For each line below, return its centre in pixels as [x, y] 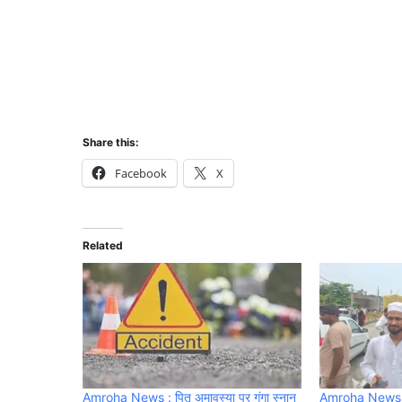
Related [103, 246]
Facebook [141, 174]
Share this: [111, 143]
